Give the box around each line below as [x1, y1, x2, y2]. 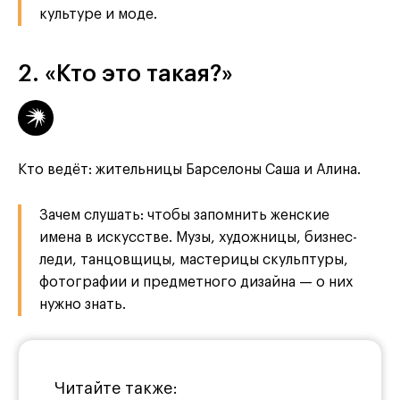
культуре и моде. [39, 7, 157, 22]
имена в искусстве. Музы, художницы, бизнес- [39, 230, 357, 246]
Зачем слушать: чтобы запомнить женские [39, 208, 329, 223]
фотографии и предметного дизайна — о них [39, 275, 353, 290]
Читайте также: [54, 380, 178, 397]
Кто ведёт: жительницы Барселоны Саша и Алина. [18, 162, 361, 178]
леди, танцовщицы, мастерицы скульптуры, [39, 253, 348, 268]
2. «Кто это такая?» [18, 62, 233, 87]
